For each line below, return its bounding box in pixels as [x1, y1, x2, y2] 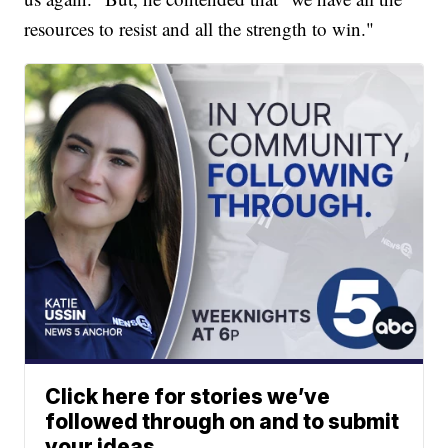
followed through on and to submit [45, 409, 400, 435]
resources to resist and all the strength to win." [24, 16, 375, 42]
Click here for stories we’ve [45, 384, 331, 410]
